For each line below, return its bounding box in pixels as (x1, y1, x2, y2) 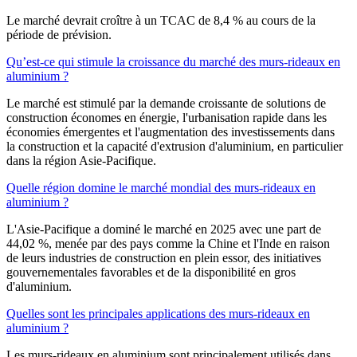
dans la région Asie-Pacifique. (6, 154, 156, 168)
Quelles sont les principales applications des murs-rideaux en (6, 307, 310, 321)
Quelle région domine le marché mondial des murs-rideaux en (6, 181, 316, 195)
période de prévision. (6, 28, 112, 42)
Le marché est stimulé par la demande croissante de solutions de (6, 96, 326, 111)
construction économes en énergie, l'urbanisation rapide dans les (6, 111, 327, 125)
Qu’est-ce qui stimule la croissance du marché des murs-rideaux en (6, 55, 340, 69)
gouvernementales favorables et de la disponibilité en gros (6, 265, 296, 280)
